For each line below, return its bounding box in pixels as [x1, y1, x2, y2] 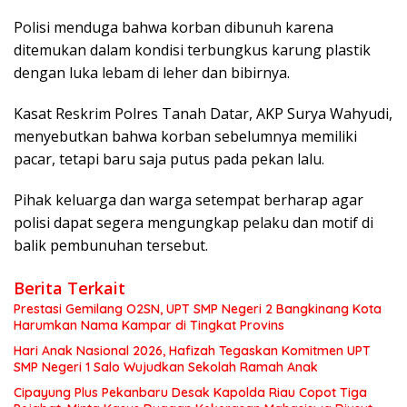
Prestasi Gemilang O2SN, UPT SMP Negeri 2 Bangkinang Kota [14, 300, 382, 317]
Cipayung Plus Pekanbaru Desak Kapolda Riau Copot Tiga [14, 383, 367, 401]
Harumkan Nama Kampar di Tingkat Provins [14, 316, 284, 333]
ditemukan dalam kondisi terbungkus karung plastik [14, 39, 371, 60]
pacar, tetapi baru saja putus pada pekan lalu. [14, 148, 324, 169]
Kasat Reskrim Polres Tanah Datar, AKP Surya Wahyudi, [14, 103, 392, 124]
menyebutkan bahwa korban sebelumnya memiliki [14, 125, 357, 146]
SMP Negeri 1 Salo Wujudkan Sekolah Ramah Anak [14, 358, 318, 375]
